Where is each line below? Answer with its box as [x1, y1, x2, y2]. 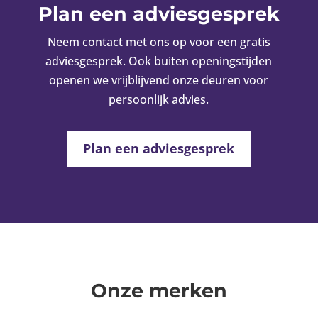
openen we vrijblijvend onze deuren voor [49, 72, 269, 88]
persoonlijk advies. [109, 91, 209, 107]
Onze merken [90, 278, 227, 302]
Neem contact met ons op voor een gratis [47, 33, 270, 50]
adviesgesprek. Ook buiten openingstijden [45, 53, 273, 69]
